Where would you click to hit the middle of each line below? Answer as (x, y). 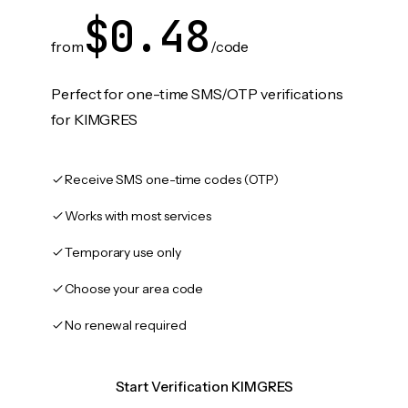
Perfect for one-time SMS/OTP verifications (197, 94)
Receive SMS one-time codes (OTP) (172, 179)
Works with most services (138, 216)
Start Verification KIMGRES (204, 387)
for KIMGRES (95, 119)
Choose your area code (134, 289)
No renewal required (126, 325)
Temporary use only (123, 252)
